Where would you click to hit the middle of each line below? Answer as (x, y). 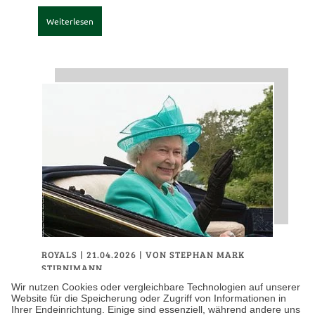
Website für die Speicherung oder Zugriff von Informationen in (149, 298)
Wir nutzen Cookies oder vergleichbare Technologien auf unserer (156, 287)
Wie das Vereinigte (119, 288)
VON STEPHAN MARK (195, 254)
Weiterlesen (70, 21)
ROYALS (60, 254)
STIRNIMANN (72, 268)
